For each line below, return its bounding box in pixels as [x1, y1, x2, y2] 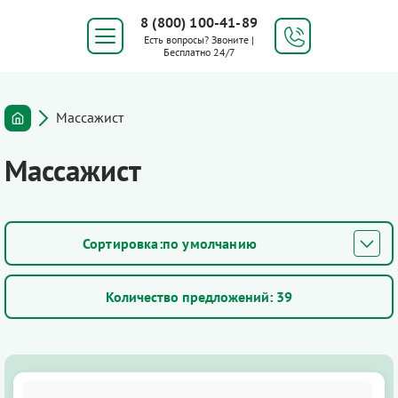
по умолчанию [163, 235, 257, 252]
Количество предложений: [106, 288, 273, 306]
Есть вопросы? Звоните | [144, 33, 254, 46]
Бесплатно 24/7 [163, 45, 235, 59]
